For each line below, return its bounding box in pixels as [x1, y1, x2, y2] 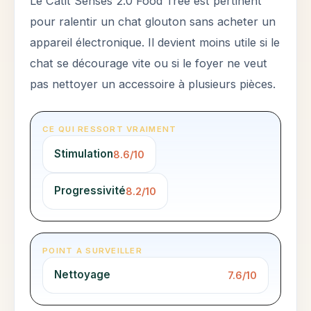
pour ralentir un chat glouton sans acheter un [30, 15, 276, 29]
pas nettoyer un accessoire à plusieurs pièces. [30, 77, 276, 92]
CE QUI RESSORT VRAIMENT [42, 124, 177, 135]
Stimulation [54, 147, 114, 161]
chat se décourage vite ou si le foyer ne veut [30, 56, 268, 71]
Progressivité [54, 184, 126, 198]
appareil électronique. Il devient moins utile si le [30, 35, 280, 50]
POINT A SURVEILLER [42, 245, 142, 255]
